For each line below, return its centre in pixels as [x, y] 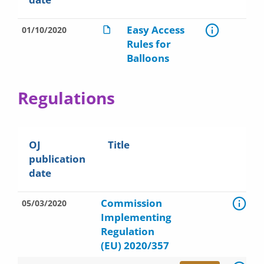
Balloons [148, 58]
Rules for [149, 44]
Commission [131, 203]
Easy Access [156, 30]
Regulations [66, 98]
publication [57, 159]
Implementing [136, 217]
